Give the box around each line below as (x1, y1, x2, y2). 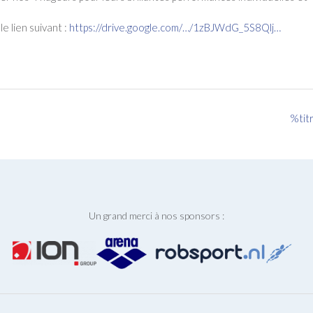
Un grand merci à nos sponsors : (89, 209, 224, 221)
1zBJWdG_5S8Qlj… (193, 21, 281, 34)
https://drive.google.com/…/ (69, 21, 193, 34)
